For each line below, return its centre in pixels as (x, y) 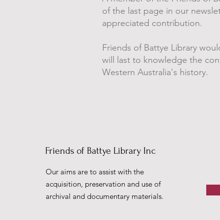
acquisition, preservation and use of (103, 184)
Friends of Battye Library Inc (100, 151)
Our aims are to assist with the (95, 172)
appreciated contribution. (152, 23)
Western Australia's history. (155, 72)
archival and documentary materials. (105, 196)
